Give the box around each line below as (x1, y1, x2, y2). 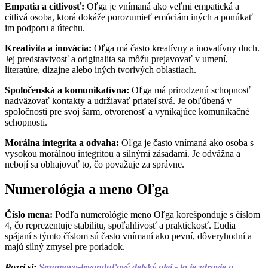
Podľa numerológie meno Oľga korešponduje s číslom (53, 209, 260, 220)
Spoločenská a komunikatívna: (5, 84, 129, 95)
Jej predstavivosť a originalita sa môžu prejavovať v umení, (5, 53, 228, 64)
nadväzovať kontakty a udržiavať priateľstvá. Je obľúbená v (5, 95, 232, 106)
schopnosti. (5, 117, 47, 127)
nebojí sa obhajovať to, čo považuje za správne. (5, 159, 184, 169)
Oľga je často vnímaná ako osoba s (119, 137, 254, 148)
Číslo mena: (5, 209, 53, 220)
